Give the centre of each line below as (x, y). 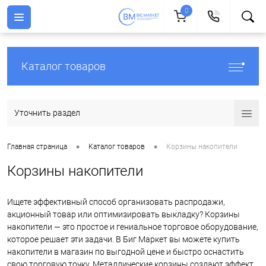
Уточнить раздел (47, 113)
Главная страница (37, 147)
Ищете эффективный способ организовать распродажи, (116, 202)
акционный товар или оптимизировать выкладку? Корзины (123, 214)
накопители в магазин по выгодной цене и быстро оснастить (126, 252)
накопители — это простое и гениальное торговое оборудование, (133, 227)
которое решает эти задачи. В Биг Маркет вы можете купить (123, 239)
